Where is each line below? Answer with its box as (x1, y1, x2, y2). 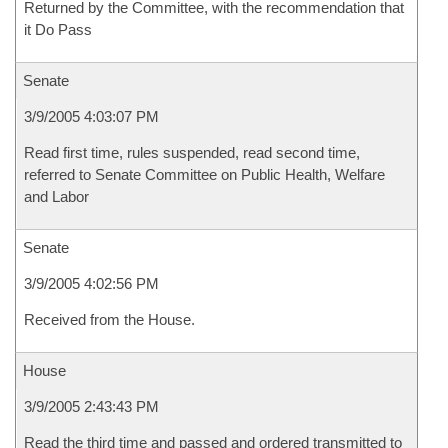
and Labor (24, 188, 89, 205)
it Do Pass (24, 21, 92, 38)
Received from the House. (24, 311, 195, 328)
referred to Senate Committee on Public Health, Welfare (24, 166, 385, 183)
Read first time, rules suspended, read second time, (24, 144, 360, 161)
